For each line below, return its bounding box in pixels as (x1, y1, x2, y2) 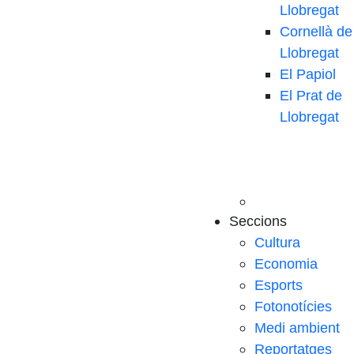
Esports (254, 277, 303, 293)
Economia (254, 256, 318, 272)
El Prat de (280, 88, 342, 104)
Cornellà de (280, 24, 352, 40)
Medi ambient (254, 320, 340, 336)
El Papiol (280, 66, 336, 82)
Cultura (254, 235, 300, 250)
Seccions (229, 213, 287, 229)
